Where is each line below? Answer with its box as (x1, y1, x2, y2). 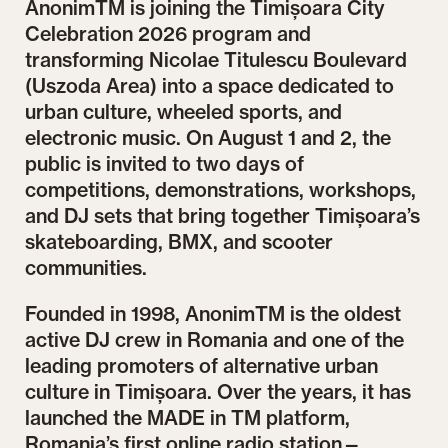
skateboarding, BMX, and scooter (25, 230, 334, 255)
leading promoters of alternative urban (25, 353, 379, 378)
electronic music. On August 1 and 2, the (25, 126, 392, 151)
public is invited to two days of (25, 152, 305, 177)
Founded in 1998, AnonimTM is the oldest (25, 301, 402, 326)
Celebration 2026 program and (25, 22, 312, 47)
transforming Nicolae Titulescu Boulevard (25, 48, 408, 73)
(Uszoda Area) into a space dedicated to (25, 74, 395, 99)
